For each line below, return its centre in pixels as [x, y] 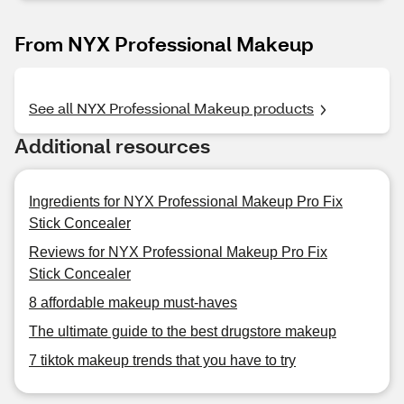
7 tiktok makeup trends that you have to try [162, 360]
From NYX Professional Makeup [164, 44]
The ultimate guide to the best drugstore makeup [183, 331]
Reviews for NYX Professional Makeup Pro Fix [178, 252]
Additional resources [112, 146]
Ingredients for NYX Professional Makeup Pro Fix [186, 202]
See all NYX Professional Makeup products [171, 108]
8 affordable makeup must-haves [133, 303]
